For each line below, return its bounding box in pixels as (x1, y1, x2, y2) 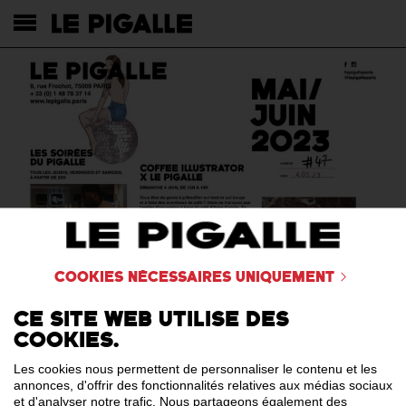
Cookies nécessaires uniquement (53, 268, 334, 285)
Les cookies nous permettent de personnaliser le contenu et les (14, 361, 377, 376)
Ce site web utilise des (14, 306, 289, 333)
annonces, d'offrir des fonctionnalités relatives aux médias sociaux (14, 377, 392, 392)
